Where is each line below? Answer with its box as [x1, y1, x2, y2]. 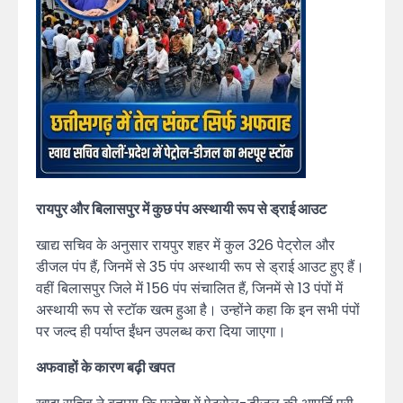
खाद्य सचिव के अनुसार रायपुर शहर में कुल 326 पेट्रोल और [36, 235, 335, 256]
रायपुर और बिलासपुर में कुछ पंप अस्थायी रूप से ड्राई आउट [36, 199, 327, 220]
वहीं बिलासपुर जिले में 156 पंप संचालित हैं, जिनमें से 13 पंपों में [36, 278, 343, 300]
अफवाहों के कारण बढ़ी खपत [36, 357, 175, 379]
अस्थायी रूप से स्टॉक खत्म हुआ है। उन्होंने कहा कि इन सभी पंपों [36, 300, 360, 321]
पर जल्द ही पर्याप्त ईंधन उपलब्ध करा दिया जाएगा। [36, 321, 286, 343]
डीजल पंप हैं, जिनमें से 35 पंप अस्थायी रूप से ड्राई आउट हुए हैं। [36, 256, 364, 278]
